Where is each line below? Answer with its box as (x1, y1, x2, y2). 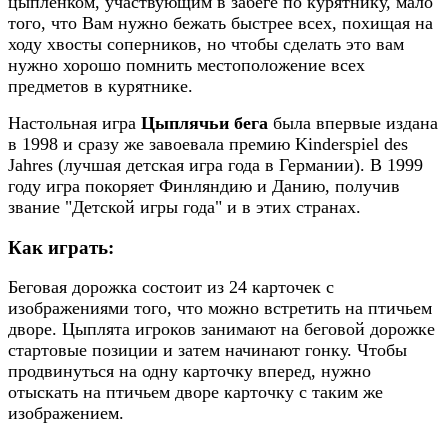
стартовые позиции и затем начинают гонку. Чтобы (8, 340, 407, 361)
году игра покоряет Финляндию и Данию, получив (8, 176, 400, 196)
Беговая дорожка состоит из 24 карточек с (8, 277, 334, 298)
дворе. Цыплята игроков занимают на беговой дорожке (8, 319, 435, 340)
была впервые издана (268, 113, 438, 133)
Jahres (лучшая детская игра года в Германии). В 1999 (8, 155, 423, 175)
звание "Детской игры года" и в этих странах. (8, 197, 361, 217)
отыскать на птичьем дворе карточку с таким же (8, 382, 383, 403)
